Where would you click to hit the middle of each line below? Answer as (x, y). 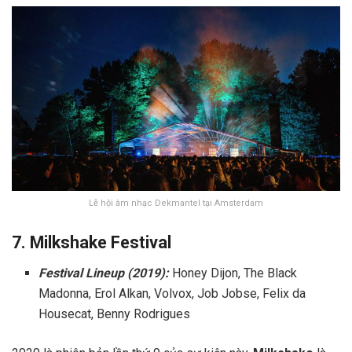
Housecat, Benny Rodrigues (115, 313)
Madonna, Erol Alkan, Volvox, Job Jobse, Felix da (172, 293)
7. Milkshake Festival (92, 242)
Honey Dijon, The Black (233, 273)
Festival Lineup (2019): (104, 273)
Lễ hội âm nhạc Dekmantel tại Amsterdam (176, 203)
